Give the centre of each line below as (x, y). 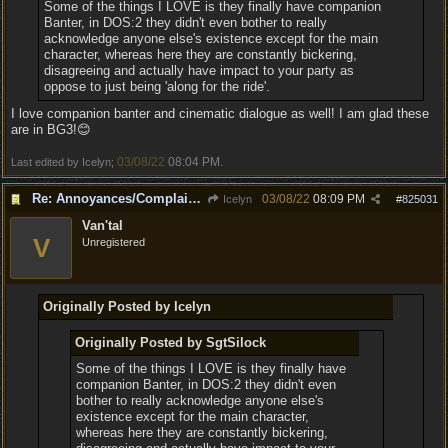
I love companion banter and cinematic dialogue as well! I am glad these (220, 113)
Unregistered (113, 242)
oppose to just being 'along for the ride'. (156, 86)
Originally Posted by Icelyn (126, 306)
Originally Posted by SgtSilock (171, 342)
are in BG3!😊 (51, 129)
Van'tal (102, 225)
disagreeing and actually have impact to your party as (198, 70)
